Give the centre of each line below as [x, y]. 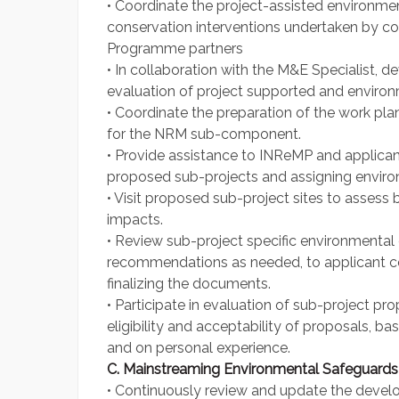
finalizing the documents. [189, 284]
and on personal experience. [199, 348]
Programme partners [175, 49]
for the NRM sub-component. [204, 134]
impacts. [135, 220]
